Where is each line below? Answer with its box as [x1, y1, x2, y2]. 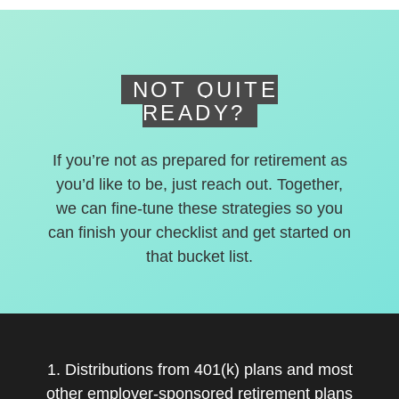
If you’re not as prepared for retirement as [52, 151, 347, 169]
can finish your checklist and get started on [48, 223, 351, 241]
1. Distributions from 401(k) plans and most [46, 360, 353, 379]
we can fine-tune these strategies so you [56, 199, 343, 217]
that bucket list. [146, 247, 253, 265]
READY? [142, 100, 246, 125]
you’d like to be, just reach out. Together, [56, 175, 343, 193]
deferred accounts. [112, 6, 273, 28]
